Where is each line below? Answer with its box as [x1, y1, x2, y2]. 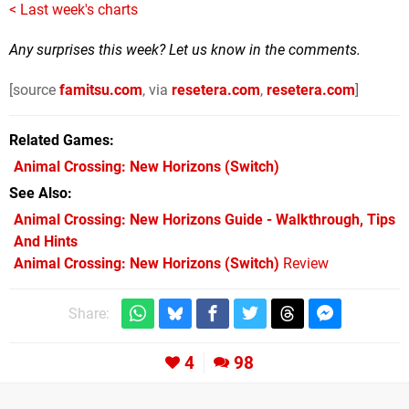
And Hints [14, 233, 78, 251]
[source [9, 81, 59, 100]
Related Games [9, 131, 110, 150]
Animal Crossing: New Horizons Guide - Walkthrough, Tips [14, 211, 395, 229]
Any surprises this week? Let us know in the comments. [9, 41, 361, 59]
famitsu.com [59, 81, 142, 100]
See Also [9, 184, 68, 203]
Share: [68, 305, 110, 323]
